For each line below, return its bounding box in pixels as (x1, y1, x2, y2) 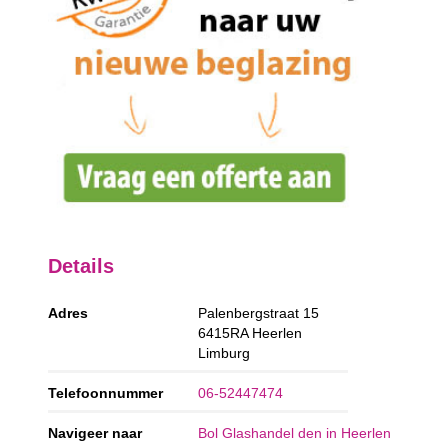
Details (48, 254, 115, 277)
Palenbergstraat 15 (198, 305, 320, 322)
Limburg (198, 345, 251, 362)
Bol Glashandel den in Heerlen (198, 425, 392, 442)
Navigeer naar (48, 425, 143, 442)
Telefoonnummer (48, 385, 164, 402)
